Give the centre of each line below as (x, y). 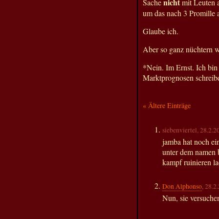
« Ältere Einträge (167, 105)
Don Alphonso (182, 186)
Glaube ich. (161, 31)
